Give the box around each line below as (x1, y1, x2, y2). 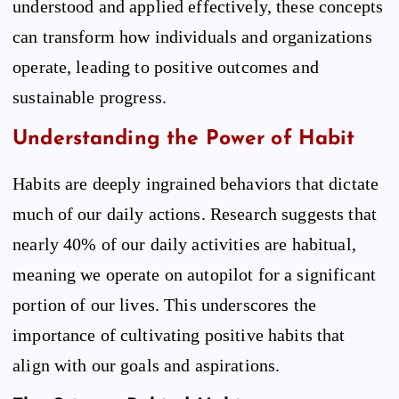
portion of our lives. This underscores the (12, 294, 316, 314)
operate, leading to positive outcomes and (12, 56, 319, 77)
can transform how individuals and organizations (12, 26, 372, 46)
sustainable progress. (12, 86, 167, 107)
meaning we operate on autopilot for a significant (12, 264, 376, 284)
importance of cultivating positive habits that (12, 324, 346, 345)
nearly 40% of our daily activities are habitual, (12, 233, 356, 254)
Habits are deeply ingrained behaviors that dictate (12, 173, 379, 193)
